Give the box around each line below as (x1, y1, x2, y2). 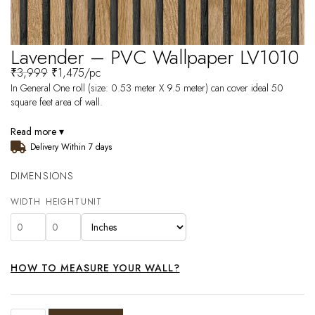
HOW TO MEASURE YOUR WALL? (11, 261, 180, 276)
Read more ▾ (11, 124, 64, 139)
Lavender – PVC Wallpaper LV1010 (11, 43, 299, 72)
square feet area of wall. (11, 95, 103, 110)
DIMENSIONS (11, 169, 75, 184)
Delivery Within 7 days (30, 141, 112, 154)
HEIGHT (46, 195, 80, 209)
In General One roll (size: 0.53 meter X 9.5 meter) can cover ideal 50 (11, 81, 283, 96)
